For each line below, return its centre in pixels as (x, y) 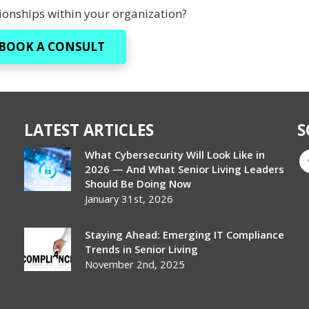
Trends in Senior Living (142, 249)
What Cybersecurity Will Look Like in (175, 154)
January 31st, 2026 (129, 199)
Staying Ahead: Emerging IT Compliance (185, 235)
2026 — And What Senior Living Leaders (185, 169)
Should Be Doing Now (138, 183)
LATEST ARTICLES (89, 130)
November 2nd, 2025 (135, 264)
